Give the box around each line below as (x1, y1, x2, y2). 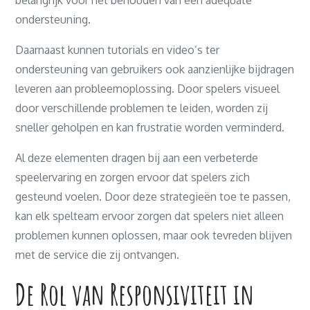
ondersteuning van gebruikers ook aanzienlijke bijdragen (15, 62, 295, 76)
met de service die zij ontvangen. (15, 248, 180, 262)
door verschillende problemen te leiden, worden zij (15, 101, 268, 115)
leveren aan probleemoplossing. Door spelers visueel (15, 82, 280, 95)
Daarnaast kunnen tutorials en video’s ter (15, 43, 220, 57)
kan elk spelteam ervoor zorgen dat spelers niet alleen (15, 209, 284, 223)
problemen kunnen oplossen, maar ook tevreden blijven (15, 228, 293, 242)
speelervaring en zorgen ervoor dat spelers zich (15, 170, 250, 184)
